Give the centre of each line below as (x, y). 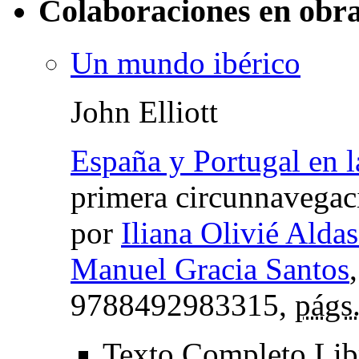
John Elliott (144, 112)
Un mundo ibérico (186, 63)
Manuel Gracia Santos (210, 269)
